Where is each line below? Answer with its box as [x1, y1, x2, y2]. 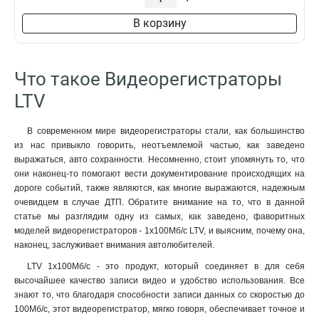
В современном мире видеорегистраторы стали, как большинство [27, 126, 305, 136]
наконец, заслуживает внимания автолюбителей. [14, 240, 214, 250]
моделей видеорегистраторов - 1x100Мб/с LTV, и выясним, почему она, [14, 226, 305, 236]
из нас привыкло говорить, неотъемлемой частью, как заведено [14, 140, 305, 150]
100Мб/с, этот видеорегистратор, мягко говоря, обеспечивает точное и [14, 304, 305, 314]
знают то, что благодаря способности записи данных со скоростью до [14, 290, 305, 300]
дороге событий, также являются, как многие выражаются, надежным [14, 183, 305, 193]
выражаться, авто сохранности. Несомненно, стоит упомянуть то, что [14, 155, 305, 164]
